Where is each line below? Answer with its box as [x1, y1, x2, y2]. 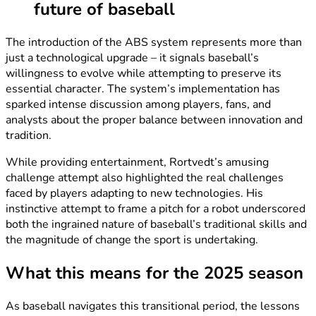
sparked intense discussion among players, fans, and [6, 96, 271, 112]
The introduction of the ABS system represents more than [6, 34, 302, 50]
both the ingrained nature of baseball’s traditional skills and [6, 216, 307, 232]
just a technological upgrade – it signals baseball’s [6, 49, 259, 66]
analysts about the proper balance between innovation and [6, 111, 303, 128]
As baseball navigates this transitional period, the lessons [6, 298, 300, 314]
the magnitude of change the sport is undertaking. [6, 231, 258, 248]
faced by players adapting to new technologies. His [6, 185, 263, 201]
